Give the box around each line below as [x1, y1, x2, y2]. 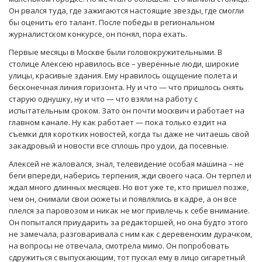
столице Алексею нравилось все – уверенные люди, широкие [9, 58, 239, 70]
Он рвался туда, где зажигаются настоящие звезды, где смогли [9, 5, 244, 16]
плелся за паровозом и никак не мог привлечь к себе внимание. [9, 205, 250, 216]
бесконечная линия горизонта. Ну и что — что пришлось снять [9, 82, 244, 93]
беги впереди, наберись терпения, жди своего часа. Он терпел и [9, 170, 251, 181]
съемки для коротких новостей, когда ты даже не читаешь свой [9, 129, 249, 140]
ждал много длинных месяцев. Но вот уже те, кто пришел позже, [9, 182, 249, 193]
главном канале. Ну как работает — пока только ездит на [9, 117, 226, 128]
